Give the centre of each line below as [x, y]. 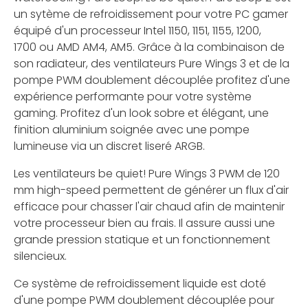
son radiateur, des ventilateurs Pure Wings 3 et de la [152, 64]
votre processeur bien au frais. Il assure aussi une [144, 223]
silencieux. [40, 256]
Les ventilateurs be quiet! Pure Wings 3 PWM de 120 [147, 174]
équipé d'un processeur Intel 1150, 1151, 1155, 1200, [137, 31]
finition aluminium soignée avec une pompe [132, 130]
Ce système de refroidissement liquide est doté [140, 284]
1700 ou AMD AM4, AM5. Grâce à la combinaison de [149, 47]
